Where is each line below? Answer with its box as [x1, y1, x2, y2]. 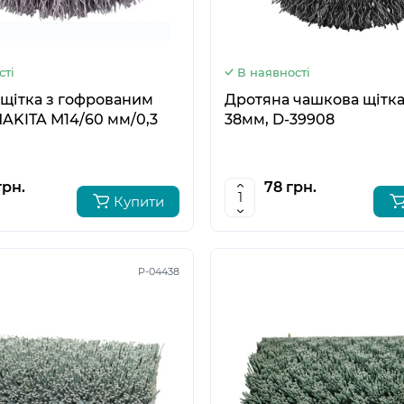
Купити [114, 192, 164, 210]
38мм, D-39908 [225, 110, 335, 128]
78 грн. [264, 178, 317, 196]
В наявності [237, 64, 310, 79]
